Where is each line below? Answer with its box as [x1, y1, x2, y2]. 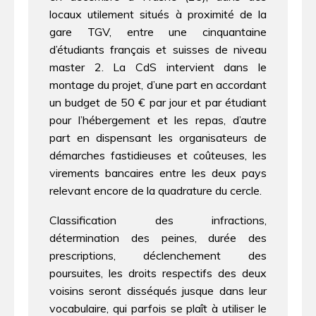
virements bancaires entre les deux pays [49, 165, 267, 180]
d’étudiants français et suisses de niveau [49, 42, 267, 56]
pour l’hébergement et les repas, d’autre [49, 112, 267, 127]
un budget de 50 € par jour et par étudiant [49, 95, 267, 109]
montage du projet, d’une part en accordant [49, 77, 267, 92]
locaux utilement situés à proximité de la [49, 6, 267, 21]
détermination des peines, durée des [49, 231, 267, 245]
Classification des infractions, [49, 213, 267, 228]
